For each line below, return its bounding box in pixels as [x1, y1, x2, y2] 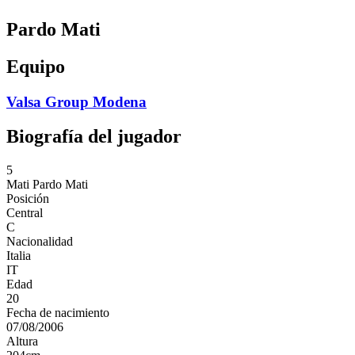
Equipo [6, 55, 65, 77]
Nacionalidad [6, 235, 73, 249]
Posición [6, 192, 49, 206]
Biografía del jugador [6, 126, 181, 147]
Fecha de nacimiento [6, 306, 109, 320]
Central [6, 206, 43, 220]
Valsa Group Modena [6, 93, 147, 110]
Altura [6, 334, 38, 349]
